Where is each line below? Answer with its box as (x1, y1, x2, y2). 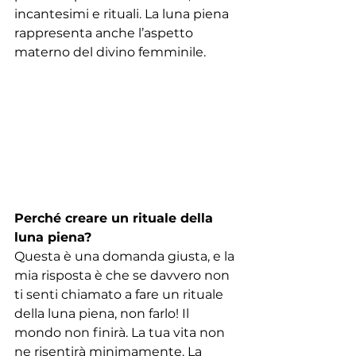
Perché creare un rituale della (14, 210, 217, 226)
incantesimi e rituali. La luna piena (14, 6, 232, 21)
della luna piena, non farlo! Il (14, 305, 192, 321)
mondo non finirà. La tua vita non (14, 324, 228, 340)
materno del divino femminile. (14, 44, 206, 60)
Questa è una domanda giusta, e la (14, 248, 238, 264)
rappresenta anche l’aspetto (14, 25, 196, 41)
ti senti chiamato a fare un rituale (14, 286, 226, 302)
